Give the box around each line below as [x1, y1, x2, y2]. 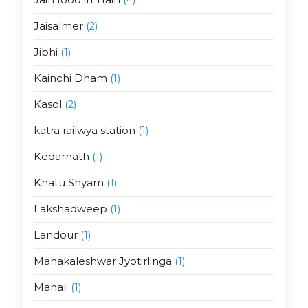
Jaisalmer [33, 19, 83, 33]
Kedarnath [33, 150, 89, 164]
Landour [33, 228, 78, 242]
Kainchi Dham [33, 71, 107, 85]
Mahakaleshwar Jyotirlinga [33, 254, 172, 268]
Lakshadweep [33, 202, 107, 216]
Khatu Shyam [33, 176, 104, 190]
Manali [33, 280, 68, 294]
